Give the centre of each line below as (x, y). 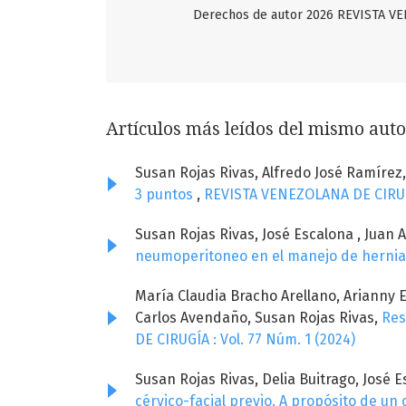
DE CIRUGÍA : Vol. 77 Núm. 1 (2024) (245, 339)
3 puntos (166, 194)
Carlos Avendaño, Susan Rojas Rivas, (258, 317)
